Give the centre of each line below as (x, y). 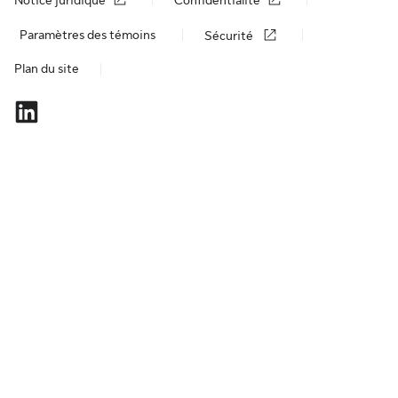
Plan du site (47, 69)
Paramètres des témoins (88, 34)
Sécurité (230, 36)
